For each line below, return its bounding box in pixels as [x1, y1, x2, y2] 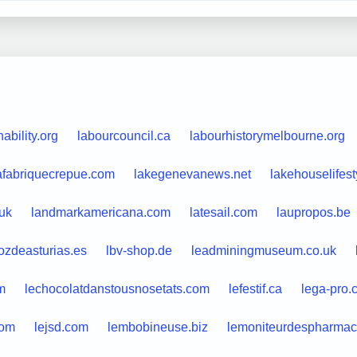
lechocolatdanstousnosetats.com [24, 281, 210, 296]
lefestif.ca [228, 281, 282, 296]
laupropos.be [276, 205, 351, 219]
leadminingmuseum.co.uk [190, 243, 336, 257]
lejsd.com [33, 320, 88, 334]
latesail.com [189, 205, 257, 219]
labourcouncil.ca [76, 128, 171, 143]
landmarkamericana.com [30, 205, 171, 219]
